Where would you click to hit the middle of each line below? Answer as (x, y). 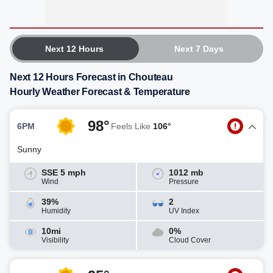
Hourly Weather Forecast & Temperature (100, 92)
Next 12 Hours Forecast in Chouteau (91, 77)
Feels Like (132, 126)
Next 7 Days (199, 49)
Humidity (56, 211)
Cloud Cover (190, 240)
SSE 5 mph (64, 172)
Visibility (55, 240)
